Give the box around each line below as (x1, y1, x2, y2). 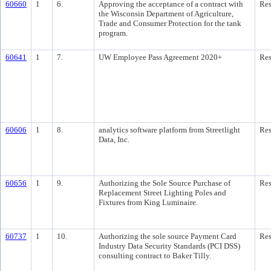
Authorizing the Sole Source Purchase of (99, 178, 230, 188)
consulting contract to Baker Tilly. (99, 251, 211, 260)
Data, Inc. (99, 135, 129, 144)
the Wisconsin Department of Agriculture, (99, 9, 233, 18)
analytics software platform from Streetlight (99, 125, 240, 134)
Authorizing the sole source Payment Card (99, 232, 237, 241)
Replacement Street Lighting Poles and (99, 188, 226, 197)
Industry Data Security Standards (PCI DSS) (99, 241, 240, 250)
